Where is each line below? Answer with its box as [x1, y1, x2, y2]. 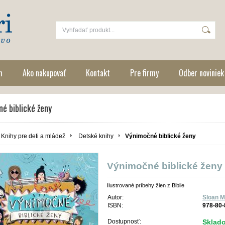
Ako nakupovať [23, 67, 66, 79]
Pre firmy [130, 67, 159, 79]
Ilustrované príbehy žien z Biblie [107, 182, 184, 188]
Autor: [107, 193, 124, 201]
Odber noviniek [179, 67, 224, 79]
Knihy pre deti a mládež [1, 133, 65, 140]
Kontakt [86, 67, 110, 79]
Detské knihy [78, 133, 114, 140]
